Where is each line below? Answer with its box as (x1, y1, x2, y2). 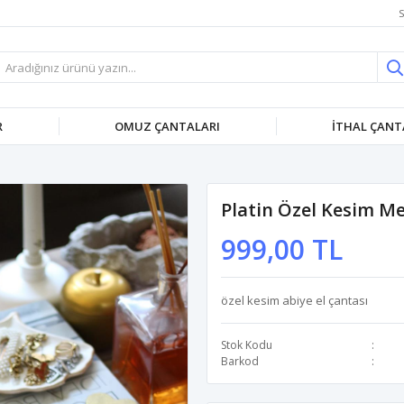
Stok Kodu (221, 337, 272, 353)
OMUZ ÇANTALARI (115, 118, 221, 134)
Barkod (221, 353, 259, 369)
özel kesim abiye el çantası (221, 292, 368, 308)
